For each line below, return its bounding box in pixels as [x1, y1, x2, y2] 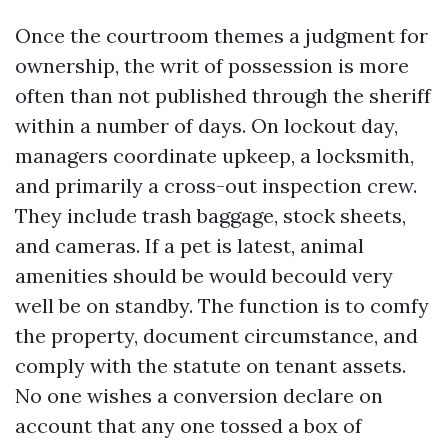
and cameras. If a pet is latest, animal [15, 233, 364, 258]
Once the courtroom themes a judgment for [15, 23, 428, 48]
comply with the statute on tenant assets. [15, 353, 406, 378]
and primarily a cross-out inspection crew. [15, 173, 417, 198]
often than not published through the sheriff [15, 83, 431, 108]
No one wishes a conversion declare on [15, 383, 383, 408]
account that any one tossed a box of [15, 413, 362, 438]
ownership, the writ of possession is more [15, 53, 409, 78]
